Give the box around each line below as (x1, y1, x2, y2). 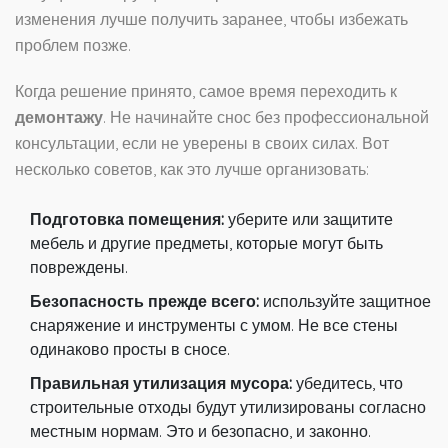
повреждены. (30, 257, 128, 278)
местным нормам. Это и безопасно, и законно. (30, 421, 371, 442)
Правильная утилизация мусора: (30, 373, 292, 394)
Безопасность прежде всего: (30, 291, 259, 312)
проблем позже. (15, 35, 131, 56)
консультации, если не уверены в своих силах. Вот (15, 133, 389, 154)
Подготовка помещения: (30, 209, 224, 230)
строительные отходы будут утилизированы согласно (30, 397, 426, 418)
